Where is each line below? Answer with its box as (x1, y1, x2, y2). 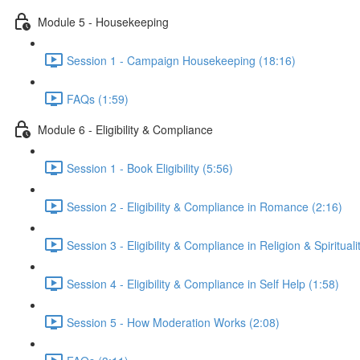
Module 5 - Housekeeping (38, 13, 169, 30)
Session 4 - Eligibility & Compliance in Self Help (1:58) (67, 275, 339, 292)
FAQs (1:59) (67, 90, 129, 107)
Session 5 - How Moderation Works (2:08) (67, 313, 280, 330)
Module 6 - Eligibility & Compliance (38, 121, 213, 137)
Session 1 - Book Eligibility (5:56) (67, 159, 233, 176)
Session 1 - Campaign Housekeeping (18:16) (67, 51, 296, 68)
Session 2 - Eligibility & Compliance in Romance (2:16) (67, 198, 342, 215)
